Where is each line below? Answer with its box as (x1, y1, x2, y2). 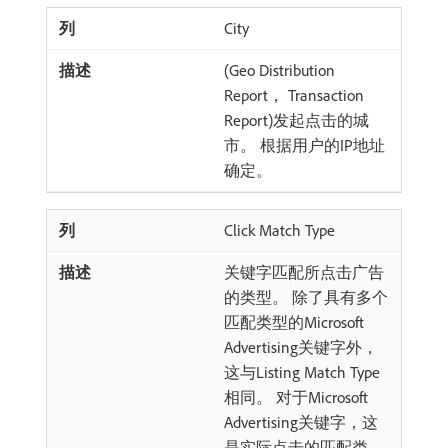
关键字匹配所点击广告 (224, 262, 384, 282)
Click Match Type (224, 220, 335, 240)
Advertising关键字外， (224, 337, 378, 357)
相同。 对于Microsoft (224, 387, 368, 407)
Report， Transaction (224, 85, 364, 105)
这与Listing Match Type (224, 362, 380, 382)
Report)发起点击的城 (224, 110, 369, 130)
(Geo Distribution (224, 60, 335, 80)
